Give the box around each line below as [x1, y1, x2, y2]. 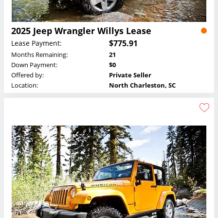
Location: [11, 80, 38, 90]
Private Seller [109, 70, 151, 79]
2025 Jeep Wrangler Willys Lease [11, 24, 151, 36]
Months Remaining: [11, 50, 68, 59]
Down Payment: [11, 60, 57, 69]
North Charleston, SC [109, 80, 176, 90]
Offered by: [11, 70, 44, 79]
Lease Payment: [11, 38, 62, 48]
